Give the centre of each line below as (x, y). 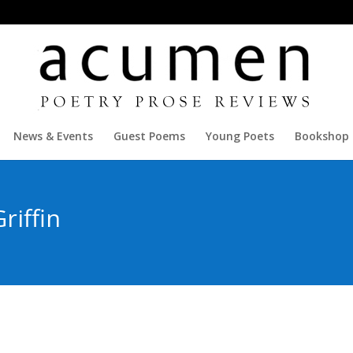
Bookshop (321, 136)
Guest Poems (149, 136)
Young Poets (240, 136)
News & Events (53, 136)
